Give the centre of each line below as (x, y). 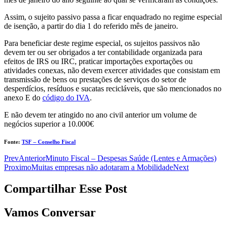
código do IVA (66, 98)
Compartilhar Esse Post (66, 189)
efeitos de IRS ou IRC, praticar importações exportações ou (98, 62)
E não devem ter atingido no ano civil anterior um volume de (100, 115)
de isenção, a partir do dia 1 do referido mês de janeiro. (91, 26)
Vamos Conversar (50, 213)
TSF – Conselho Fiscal (49, 142)
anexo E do (23, 98)
